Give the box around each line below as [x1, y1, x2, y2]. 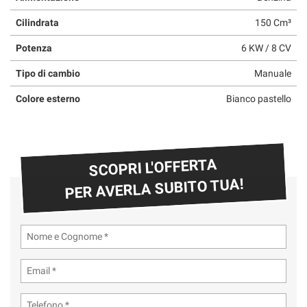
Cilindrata [16, 16, 59, 28]
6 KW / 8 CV [241, 42, 291, 53]
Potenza [16, 42, 52, 53]
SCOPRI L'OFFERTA [88, 155, 218, 180]
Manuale [254, 67, 291, 79]
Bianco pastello [226, 93, 291, 104]
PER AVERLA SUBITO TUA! [64, 175, 244, 202]
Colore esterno [16, 93, 80, 104]
